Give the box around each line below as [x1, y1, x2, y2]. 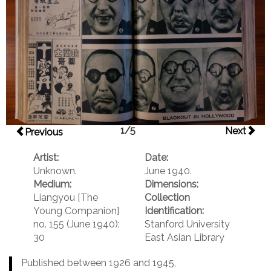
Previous [25, 126, 63, 139]
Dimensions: [145, 178, 198, 191]
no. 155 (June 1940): [33, 218, 120, 230]
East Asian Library [145, 232, 224, 244]
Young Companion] [33, 205, 119, 217]
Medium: [33, 178, 71, 191]
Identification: [145, 205, 204, 217]
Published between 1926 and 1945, [21, 257, 176, 269]
